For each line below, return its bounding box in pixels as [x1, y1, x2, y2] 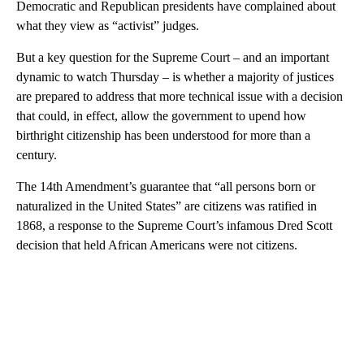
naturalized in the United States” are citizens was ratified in [16, 198, 317, 213]
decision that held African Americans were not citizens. [16, 237, 297, 252]
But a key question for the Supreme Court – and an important [16, 50, 329, 64]
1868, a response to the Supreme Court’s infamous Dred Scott [16, 218, 332, 232]
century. [16, 147, 57, 162]
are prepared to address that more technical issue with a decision [16, 89, 343, 103]
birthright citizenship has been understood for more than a [16, 128, 310, 142]
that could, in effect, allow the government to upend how [16, 108, 306, 123]
